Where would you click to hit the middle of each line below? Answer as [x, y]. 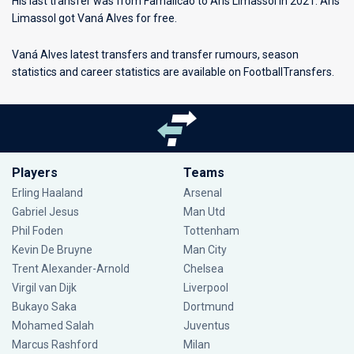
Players [35, 173]
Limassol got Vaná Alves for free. [94, 18]
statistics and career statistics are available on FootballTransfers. [173, 72]
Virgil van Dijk [45, 288]
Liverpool [205, 288]
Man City [205, 250]
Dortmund [208, 307]
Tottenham [211, 231]
